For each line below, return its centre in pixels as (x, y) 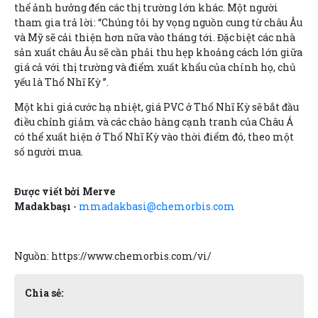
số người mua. (49, 151)
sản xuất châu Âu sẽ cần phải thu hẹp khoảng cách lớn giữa (158, 52)
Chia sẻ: (44, 292)
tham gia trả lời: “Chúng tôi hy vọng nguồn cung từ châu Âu (158, 22)
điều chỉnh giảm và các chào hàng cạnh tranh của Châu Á (154, 121)
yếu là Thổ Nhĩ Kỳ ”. (61, 82)
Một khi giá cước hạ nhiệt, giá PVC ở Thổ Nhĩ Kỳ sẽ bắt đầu (157, 106)
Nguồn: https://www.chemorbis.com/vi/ (113, 256)
